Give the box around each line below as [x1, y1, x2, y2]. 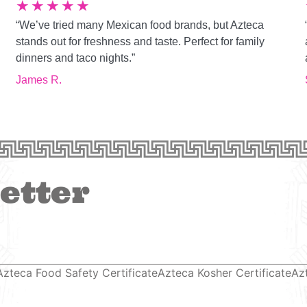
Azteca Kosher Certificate [158, 265, 292, 280]
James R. [16, 73, 62, 86]
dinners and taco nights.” [16, 51, 136, 64]
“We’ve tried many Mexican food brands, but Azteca [16, 19, 265, 31]
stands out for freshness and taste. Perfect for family [16, 35, 265, 47]
